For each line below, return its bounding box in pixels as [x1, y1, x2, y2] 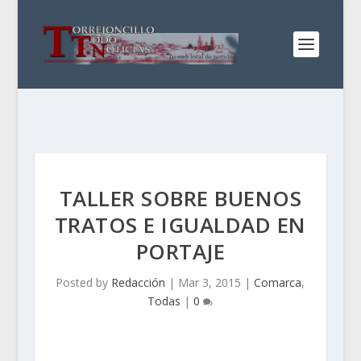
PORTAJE [135, 237, 226, 266]
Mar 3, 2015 [178, 275, 242, 290]
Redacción [111, 275, 166, 290]
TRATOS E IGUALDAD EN [54, 210, 306, 239]
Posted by [56, 275, 112, 290]
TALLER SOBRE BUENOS [59, 184, 302, 213]
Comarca [254, 275, 302, 290]
